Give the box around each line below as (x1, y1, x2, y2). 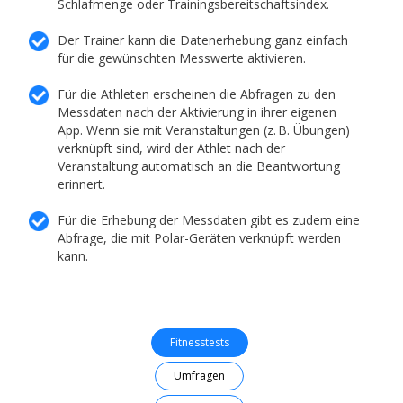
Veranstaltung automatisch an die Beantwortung (58, 157, 341, 175)
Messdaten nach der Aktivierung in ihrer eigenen (58, 103, 337, 121)
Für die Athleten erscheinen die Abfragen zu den (58, 85, 336, 103)
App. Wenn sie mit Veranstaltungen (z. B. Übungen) (58, 121, 351, 139)
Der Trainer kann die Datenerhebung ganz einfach (58, 31, 349, 49)
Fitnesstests (169, 334, 229, 350)
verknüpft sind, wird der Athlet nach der (58, 139, 286, 157)
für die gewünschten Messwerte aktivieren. (58, 49, 307, 67)
